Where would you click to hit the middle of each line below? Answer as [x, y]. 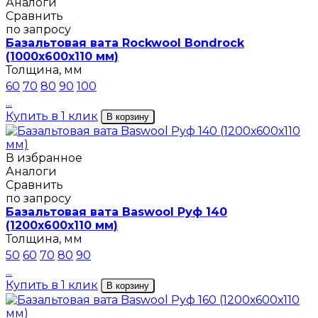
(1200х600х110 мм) [62, 226]
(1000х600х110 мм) [62, 57]
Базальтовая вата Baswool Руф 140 [116, 212]
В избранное [44, 158]
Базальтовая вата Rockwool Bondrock [125, 43]
